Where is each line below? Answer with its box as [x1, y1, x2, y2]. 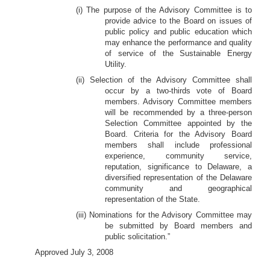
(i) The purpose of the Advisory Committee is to [76, 5, 252, 14]
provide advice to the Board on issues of [105, 16, 252, 25]
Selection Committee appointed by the [105, 119, 252, 128]
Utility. [105, 60, 127, 69]
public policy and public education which [105, 27, 252, 36]
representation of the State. [105, 195, 200, 204]
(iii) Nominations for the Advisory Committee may [76, 210, 252, 219]
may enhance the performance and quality [105, 38, 252, 47]
